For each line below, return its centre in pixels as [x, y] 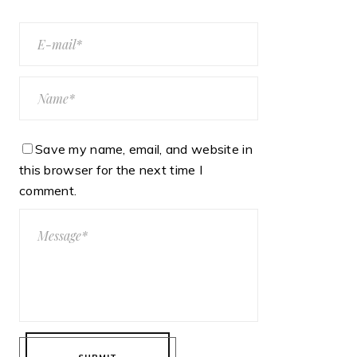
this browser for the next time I [111, 169]
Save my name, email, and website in [144, 149]
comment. [48, 190]
